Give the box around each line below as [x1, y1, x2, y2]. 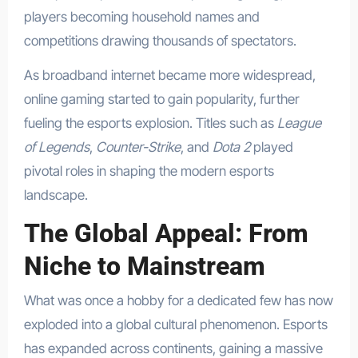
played [249, 139, 293, 156]
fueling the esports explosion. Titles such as [23, 115, 277, 132]
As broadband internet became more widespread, [23, 67, 316, 84]
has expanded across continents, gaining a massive [23, 340, 323, 356]
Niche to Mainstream [23, 251, 265, 282]
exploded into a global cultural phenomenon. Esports [23, 316, 328, 332]
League [276, 115, 321, 132]
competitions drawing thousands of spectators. [23, 33, 296, 50]
